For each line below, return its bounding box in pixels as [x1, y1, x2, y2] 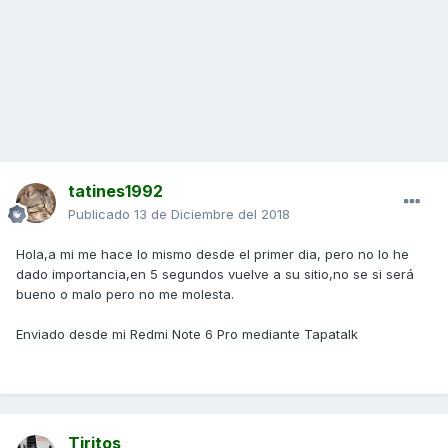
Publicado [68, 206, 134, 223]
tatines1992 [68, 181, 163, 202]
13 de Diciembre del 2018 [134, 206, 290, 223]
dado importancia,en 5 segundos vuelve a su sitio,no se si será [16, 266, 414, 283]
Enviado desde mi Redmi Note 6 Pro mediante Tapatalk [16, 326, 358, 343]
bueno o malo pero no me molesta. [16, 286, 234, 303]
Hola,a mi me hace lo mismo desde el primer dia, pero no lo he [16, 246, 409, 263]
